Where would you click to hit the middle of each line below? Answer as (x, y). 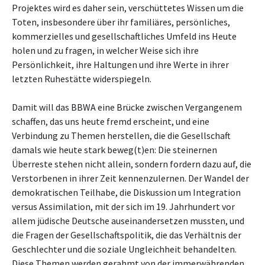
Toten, (26, 22)
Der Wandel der (219, 178)
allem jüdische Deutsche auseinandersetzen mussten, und (128, 221)
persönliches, (202, 22)
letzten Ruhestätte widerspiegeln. (82, 79)
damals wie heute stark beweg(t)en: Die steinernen (114, 150)
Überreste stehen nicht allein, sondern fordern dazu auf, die (132, 164)
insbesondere (69, 22)
